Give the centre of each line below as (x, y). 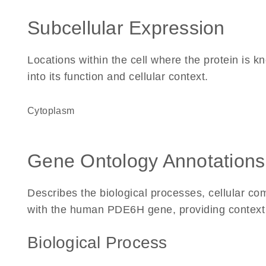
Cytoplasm (55, 111)
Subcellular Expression (126, 28)
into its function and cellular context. (118, 77)
